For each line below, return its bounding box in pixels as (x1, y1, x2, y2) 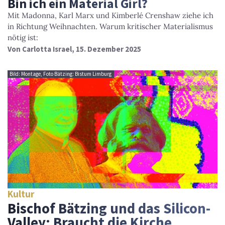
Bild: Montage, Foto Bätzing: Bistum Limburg (10, 70, 112, 78)
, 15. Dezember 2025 (72, 44, 141, 54)
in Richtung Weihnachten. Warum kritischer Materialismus (8, 21, 213, 31)
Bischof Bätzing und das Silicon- (8, 199, 210, 218)
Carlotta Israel (22, 44, 72, 54)
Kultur (8, 188, 34, 200)
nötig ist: (8, 32, 38, 42)
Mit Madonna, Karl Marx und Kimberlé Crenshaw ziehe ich (8, 10, 213, 20)
